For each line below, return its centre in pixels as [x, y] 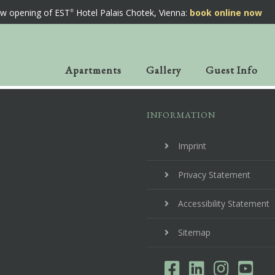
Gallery [164, 70]
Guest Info [232, 70]
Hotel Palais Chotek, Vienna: [132, 12]
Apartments [94, 70]
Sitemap [194, 232]
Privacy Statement [214, 175]
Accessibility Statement [223, 203]
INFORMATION [181, 115]
